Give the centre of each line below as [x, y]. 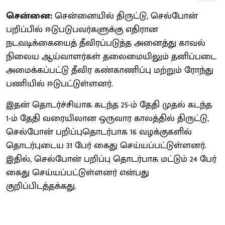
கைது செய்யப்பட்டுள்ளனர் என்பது [78, 173]
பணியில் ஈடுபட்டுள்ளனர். [60, 84]
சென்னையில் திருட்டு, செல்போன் [126, 16]
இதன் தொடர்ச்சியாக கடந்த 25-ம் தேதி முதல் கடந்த [109, 105]
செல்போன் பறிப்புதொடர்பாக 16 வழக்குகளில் [99, 132]
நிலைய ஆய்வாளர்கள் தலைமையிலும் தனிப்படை [111, 57]
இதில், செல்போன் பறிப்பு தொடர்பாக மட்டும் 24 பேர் [111, 159]
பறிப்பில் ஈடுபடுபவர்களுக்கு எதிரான [82, 29]
